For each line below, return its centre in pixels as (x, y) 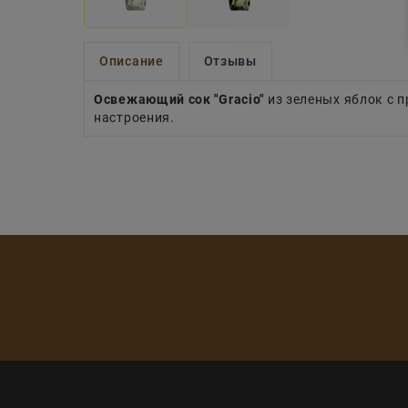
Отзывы (230, 61)
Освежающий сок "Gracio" (179, 100)
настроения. (134, 118)
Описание (132, 61)
